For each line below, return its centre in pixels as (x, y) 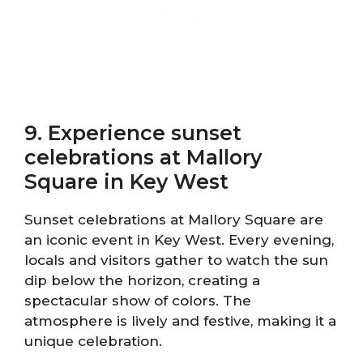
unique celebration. (93, 341)
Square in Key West (126, 181)
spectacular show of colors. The (138, 301)
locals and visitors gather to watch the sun (176, 260)
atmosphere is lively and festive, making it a (180, 321)
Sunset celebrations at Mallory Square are (174, 220)
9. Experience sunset (133, 133)
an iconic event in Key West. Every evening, (179, 240)
